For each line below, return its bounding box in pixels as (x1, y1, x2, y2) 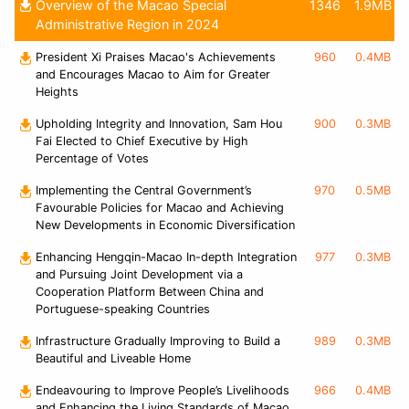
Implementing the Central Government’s (36, 184, 252, 198)
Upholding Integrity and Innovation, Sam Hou (36, 117, 282, 131)
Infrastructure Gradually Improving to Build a (36, 334, 280, 349)
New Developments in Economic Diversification (36, 218, 295, 233)
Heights (36, 85, 79, 100)
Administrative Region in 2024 (36, 16, 219, 33)
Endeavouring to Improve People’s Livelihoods (36, 383, 289, 398)
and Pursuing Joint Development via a (36, 267, 243, 282)
